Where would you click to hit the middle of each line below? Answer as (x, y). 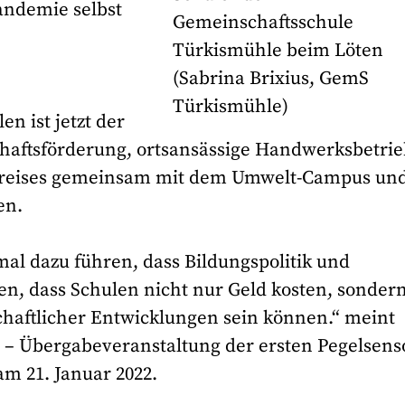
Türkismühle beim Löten (278, 51)
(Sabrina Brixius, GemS (271, 79)
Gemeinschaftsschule (264, 23)
